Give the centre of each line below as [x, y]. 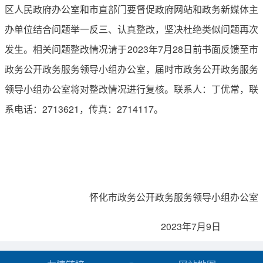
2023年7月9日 [172, 226]
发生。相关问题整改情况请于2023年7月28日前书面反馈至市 [131, 49]
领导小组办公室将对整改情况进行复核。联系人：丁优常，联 [131, 89]
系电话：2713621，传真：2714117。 [84, 109]
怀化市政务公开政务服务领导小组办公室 [174, 197]
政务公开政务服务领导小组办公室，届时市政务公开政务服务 [131, 69]
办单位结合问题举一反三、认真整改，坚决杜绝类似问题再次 [131, 29]
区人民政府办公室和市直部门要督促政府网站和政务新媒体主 [131, 9]
